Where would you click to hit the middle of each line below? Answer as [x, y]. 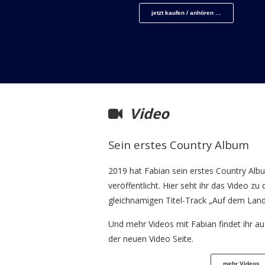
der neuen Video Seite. [151, 239]
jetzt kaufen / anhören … [186, 12]
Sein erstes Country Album [178, 145]
